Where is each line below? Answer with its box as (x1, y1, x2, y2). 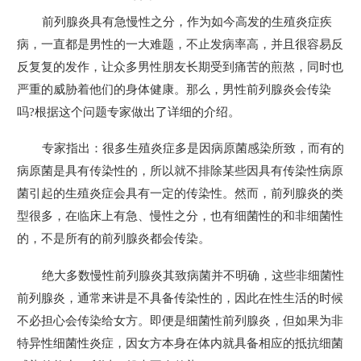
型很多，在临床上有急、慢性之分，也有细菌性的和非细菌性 (17, 209, 343, 223)
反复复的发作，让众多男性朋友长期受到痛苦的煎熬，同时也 (17, 59, 343, 73)
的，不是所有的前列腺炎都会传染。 (17, 231, 210, 246)
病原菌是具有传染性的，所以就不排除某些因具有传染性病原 (17, 164, 343, 178)
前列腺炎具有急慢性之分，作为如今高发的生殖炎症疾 (41, 14, 332, 28)
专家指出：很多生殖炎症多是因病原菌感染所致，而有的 (41, 141, 344, 156)
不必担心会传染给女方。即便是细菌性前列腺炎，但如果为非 (17, 313, 343, 327)
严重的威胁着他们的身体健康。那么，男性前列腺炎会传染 (17, 81, 331, 96)
